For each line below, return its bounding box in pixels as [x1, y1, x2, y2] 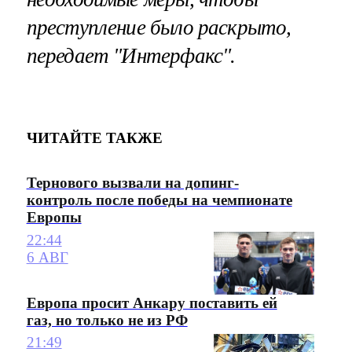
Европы [26, 209, 82, 226]
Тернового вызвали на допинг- [26, 174, 239, 192]
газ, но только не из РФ [26, 311, 188, 328]
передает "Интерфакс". [26, 44, 236, 68]
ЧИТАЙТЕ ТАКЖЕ [26, 129, 163, 146]
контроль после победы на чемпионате [26, 192, 292, 209]
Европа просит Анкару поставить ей [26, 294, 277, 311]
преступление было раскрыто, [26, 16, 291, 40]
